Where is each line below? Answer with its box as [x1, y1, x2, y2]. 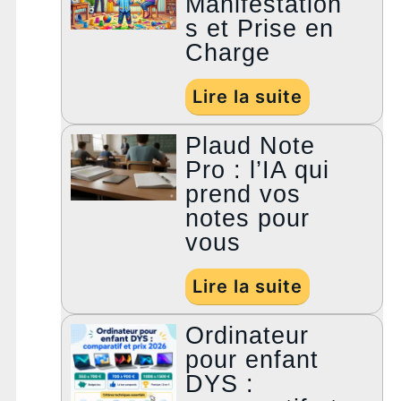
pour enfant [185, 346, 320, 374]
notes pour [185, 205, 311, 233]
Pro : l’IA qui [185, 157, 330, 184]
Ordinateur [185, 322, 310, 350]
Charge [185, 39, 271, 67]
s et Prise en [185, 15, 335, 43]
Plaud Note [185, 132, 316, 160]
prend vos [185, 181, 302, 209]
